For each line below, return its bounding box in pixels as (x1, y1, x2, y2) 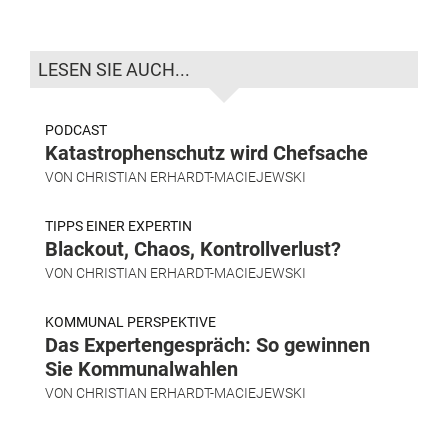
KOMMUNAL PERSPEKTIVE (45, 314, 216, 331)
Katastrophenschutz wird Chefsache (45, 141, 368, 166)
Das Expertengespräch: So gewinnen (45, 333, 370, 358)
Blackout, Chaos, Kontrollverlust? (45, 237, 341, 262)
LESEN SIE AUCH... (38, 59, 190, 81)
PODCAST (45, 122, 107, 139)
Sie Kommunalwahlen (45, 357, 238, 382)
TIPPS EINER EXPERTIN (45, 218, 192, 235)
